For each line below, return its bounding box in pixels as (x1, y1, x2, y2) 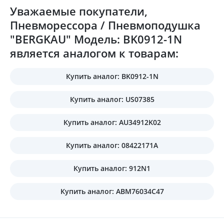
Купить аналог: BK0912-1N (65, 71, 158, 81)
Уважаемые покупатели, (10, 3, 147, 18)
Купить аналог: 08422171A (66, 140, 158, 150)
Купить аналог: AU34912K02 (63, 117, 161, 127)
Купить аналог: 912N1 (73, 163, 150, 173)
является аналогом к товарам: (10, 45, 178, 60)
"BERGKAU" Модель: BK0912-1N (10, 31, 182, 46)
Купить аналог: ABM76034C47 (60, 186, 164, 196)
